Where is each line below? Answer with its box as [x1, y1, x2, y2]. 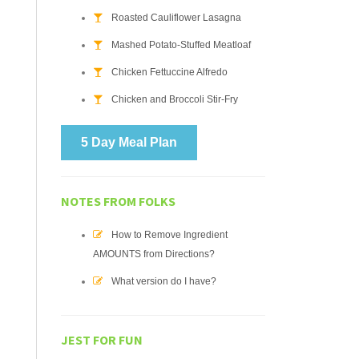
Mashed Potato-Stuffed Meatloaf [111, 39, 251, 50]
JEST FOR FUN [61, 332, 143, 348]
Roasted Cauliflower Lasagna [111, 12, 241, 23]
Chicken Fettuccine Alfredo [111, 67, 228, 78]
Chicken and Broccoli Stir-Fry [111, 94, 238, 105]
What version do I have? [111, 276, 216, 287]
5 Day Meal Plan [81, 135, 177, 149]
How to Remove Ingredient [111, 229, 228, 240]
